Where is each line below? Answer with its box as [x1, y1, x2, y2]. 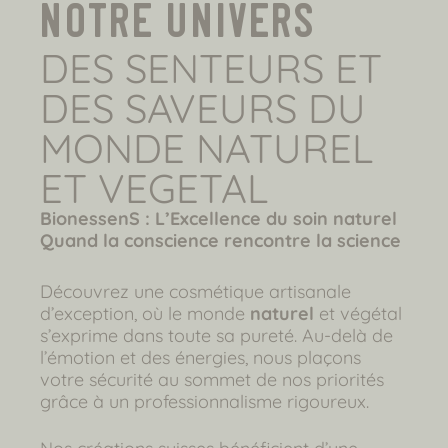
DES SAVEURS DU [40, 82, 366, 133]
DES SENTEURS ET [40, 42, 382, 93]
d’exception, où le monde [40, 301, 250, 325]
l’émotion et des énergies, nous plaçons [40, 345, 361, 369]
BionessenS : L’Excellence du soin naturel [40, 206, 397, 230]
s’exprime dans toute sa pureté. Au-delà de [40, 323, 393, 347]
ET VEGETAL [40, 162, 268, 213]
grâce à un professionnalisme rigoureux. [40, 389, 369, 413]
